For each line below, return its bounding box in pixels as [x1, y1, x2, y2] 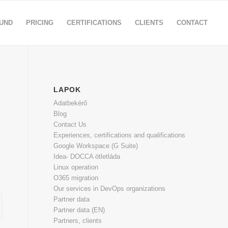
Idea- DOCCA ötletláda [53, 153, 121, 160]
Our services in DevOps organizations [53, 185, 166, 192]
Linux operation [53, 163, 99, 171]
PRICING [26, 19, 54, 26]
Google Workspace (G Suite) [53, 142, 138, 150]
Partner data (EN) [53, 206, 105, 214]
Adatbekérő [53, 99, 88, 107]
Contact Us [53, 121, 87, 128]
